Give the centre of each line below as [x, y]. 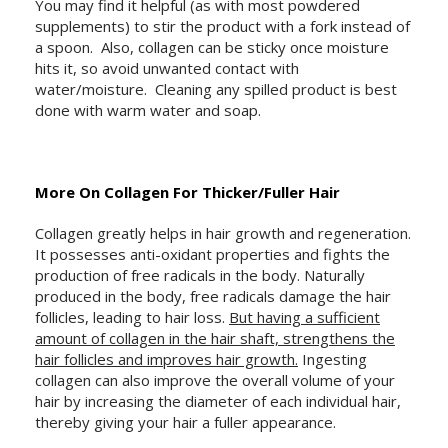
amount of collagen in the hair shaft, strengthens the [215, 338]
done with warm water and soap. [152, 110]
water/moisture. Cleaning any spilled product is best [216, 89]
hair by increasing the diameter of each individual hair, [218, 401]
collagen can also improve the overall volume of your [215, 380]
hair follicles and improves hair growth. [166, 359]
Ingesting [332, 359]
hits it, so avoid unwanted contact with [167, 68]
